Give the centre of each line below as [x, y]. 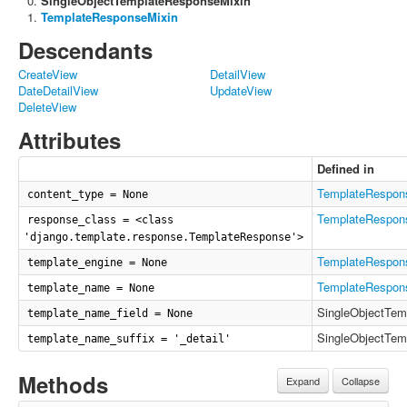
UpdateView [240, 90]
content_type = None [88, 194]
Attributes [69, 140]
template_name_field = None [110, 313]
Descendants [85, 50]
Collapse [361, 381]
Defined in [346, 169]
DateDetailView [58, 90]
